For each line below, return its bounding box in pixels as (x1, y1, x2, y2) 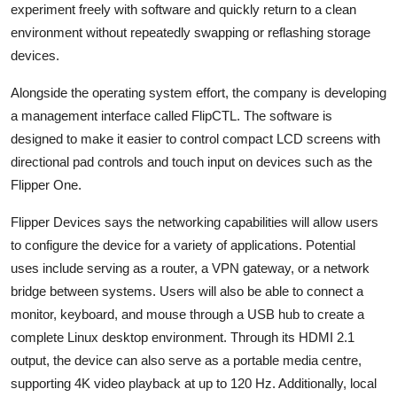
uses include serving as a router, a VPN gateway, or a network (11, 261, 370, 276)
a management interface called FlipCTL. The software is (11, 108, 332, 124)
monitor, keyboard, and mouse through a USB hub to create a (11, 307, 364, 323)
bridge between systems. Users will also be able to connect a (11, 284, 363, 300)
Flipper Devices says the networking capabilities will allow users (11, 214, 378, 230)
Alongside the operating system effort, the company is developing (11, 85, 386, 101)
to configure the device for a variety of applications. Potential (11, 237, 355, 253)
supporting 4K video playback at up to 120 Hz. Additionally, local (11, 376, 377, 392)
